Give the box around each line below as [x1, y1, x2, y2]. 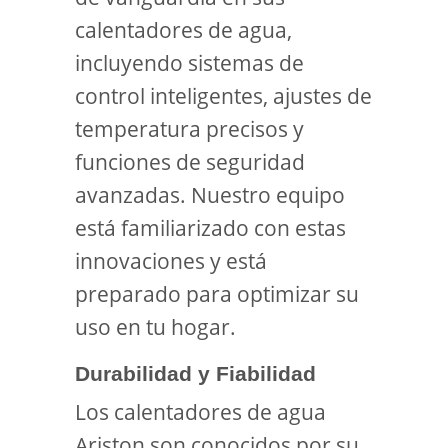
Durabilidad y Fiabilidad [75, 362, 316, 385]
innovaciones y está [75, 247, 267, 275]
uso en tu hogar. [75, 313, 236, 341]
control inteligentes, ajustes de [75, 82, 372, 110]
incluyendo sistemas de [75, 49, 304, 77]
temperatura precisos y [75, 115, 304, 143]
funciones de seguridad [75, 148, 305, 176]
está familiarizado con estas [75, 214, 346, 242]
